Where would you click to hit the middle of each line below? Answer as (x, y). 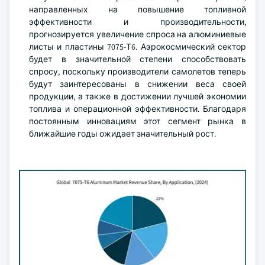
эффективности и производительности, (138, 22)
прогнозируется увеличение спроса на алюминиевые (138, 34)
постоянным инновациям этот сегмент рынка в (138, 121)
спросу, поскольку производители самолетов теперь (138, 72)
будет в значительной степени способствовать (138, 59)
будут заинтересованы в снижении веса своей (138, 84)
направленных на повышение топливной (138, 9)
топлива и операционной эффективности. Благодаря (138, 109)
